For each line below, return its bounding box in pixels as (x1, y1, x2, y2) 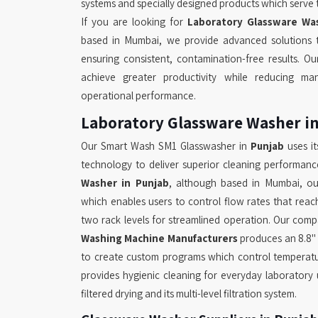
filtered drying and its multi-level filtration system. (81, 287, 297, 301)
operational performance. (81, 89, 196, 103)
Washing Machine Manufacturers (81, 231, 238, 246)
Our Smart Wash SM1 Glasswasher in (81, 139, 251, 153)
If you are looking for (81, 15, 187, 29)
